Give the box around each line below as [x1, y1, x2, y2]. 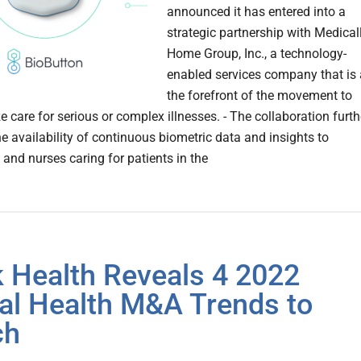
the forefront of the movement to [167, 88, 352, 104]
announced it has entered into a [167, 4, 346, 20]
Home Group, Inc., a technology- [167, 46, 346, 62]
